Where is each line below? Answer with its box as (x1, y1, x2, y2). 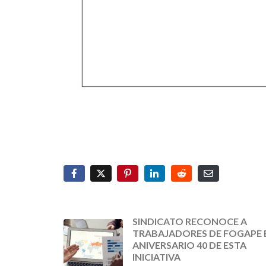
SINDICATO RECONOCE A (132, 216, 247, 227)
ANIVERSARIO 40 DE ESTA (132, 239, 246, 251)
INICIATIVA (132, 251, 180, 263)
